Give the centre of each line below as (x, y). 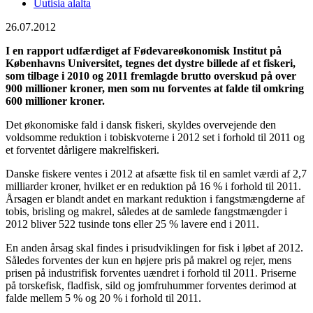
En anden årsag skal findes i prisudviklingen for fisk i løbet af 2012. (154, 247)
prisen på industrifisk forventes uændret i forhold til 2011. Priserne (151, 272)
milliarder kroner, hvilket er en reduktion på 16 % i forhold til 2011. (153, 186)
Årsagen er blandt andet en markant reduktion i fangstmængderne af (155, 198)
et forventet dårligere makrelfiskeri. (84, 150)
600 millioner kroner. (55, 101)
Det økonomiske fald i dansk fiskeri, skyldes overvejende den (141, 124)
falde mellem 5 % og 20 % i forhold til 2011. (103, 298)
